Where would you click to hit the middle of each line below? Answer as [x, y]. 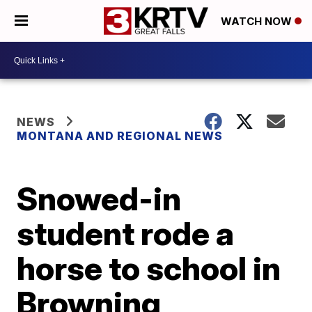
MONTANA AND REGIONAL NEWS [120, 136]
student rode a [126, 233]
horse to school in [149, 268]
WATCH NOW [258, 22]
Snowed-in [99, 198]
